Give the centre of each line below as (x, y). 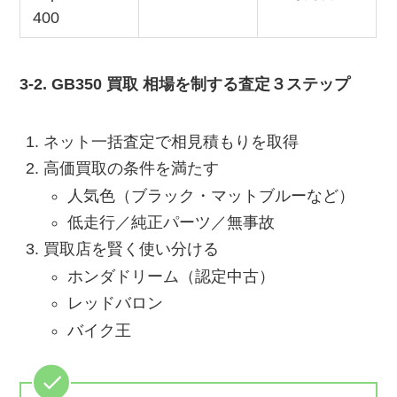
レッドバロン (116, 304)
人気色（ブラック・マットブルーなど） (211, 195)
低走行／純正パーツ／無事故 (171, 223)
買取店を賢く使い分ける (132, 249)
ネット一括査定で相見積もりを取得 (171, 141)
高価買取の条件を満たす (132, 169)
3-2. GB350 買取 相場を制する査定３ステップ (185, 84)
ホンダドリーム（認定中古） (171, 276)
